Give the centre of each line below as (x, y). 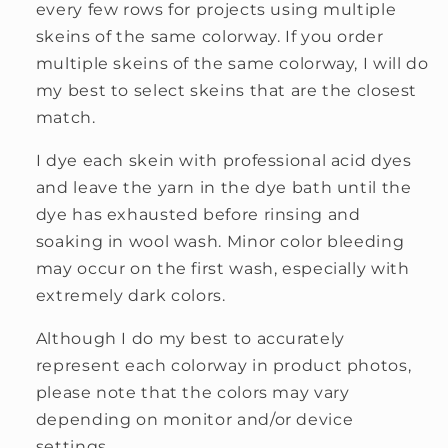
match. (65, 117)
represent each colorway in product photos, (223, 365)
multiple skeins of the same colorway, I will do (232, 63)
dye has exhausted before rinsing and (198, 214)
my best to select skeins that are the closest (226, 90)
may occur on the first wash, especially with (222, 268)
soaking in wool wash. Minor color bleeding (220, 241)
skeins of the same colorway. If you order (209, 36)
